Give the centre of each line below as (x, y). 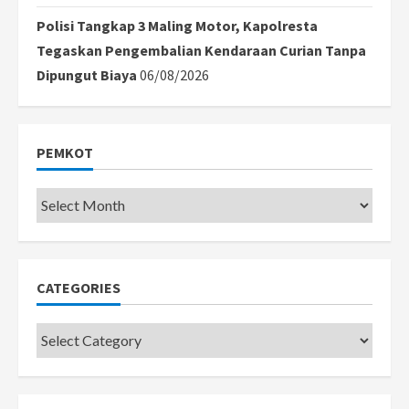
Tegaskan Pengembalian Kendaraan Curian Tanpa (201, 50)
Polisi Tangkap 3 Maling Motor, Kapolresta (177, 25)
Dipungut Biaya (87, 74)
